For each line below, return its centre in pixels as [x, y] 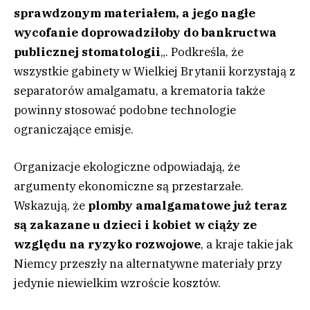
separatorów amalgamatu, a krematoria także [139, 90]
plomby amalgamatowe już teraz [186, 205]
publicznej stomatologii [87, 52]
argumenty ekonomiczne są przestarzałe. [129, 186]
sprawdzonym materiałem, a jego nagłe [135, 13]
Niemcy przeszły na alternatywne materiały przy [148, 263]
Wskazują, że [49, 205]
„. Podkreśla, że [202, 52]
